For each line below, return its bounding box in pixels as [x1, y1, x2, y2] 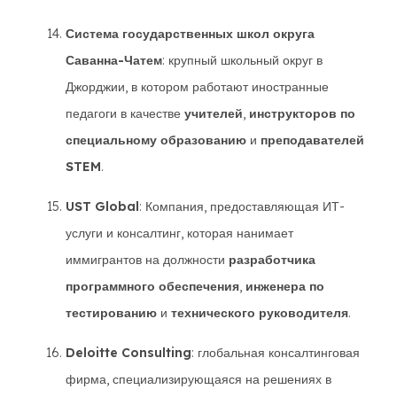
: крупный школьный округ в [162, 52, 323, 68]
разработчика [229, 252, 315, 268]
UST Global [66, 198, 139, 214]
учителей [184, 105, 243, 121]
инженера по [245, 278, 324, 294]
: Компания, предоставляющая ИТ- [139, 198, 345, 214]
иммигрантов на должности [66, 252, 229, 268]
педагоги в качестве [66, 105, 184, 121]
